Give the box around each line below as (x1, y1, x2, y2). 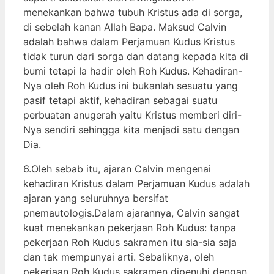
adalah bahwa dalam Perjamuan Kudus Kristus (23, 35, 235, 48)
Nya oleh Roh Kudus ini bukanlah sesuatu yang (23, 79, 238, 92)
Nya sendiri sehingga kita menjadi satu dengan (23, 123, 239, 136)
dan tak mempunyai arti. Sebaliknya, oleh (23, 250, 214, 263)
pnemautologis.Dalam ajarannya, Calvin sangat (23, 206, 240, 219)
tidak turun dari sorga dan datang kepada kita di (23, 50, 248, 62)
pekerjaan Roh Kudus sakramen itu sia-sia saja (23, 235, 237, 248)
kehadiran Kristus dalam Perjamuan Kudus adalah (23, 177, 250, 190)
